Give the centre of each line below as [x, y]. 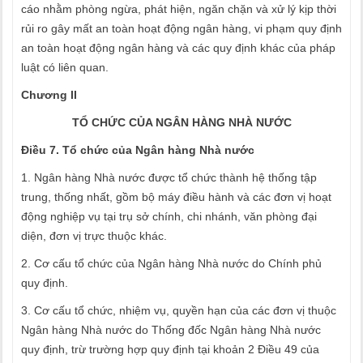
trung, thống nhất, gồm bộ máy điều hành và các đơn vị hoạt [176, 197]
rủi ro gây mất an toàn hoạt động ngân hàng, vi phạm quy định [181, 28]
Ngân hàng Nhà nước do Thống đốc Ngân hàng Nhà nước [171, 330]
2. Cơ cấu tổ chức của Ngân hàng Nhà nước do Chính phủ [171, 263]
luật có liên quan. [65, 67]
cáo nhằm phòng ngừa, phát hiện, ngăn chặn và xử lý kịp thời [179, 9]
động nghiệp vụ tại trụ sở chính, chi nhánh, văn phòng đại [169, 216]
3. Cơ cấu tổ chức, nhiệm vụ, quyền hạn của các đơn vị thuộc [179, 310]
